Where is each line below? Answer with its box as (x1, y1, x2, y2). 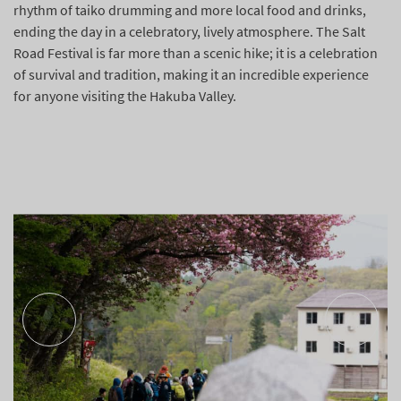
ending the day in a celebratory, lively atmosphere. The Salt (13, 22, 365, 41)
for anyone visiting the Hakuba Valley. (13, 87, 236, 106)
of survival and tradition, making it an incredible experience (13, 65, 369, 84)
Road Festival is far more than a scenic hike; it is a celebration (13, 44, 378, 63)
